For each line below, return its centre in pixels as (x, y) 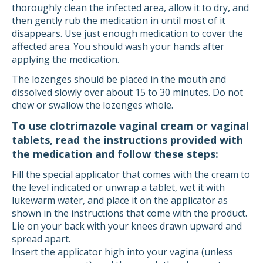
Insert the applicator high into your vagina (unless (122, 252)
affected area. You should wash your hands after (118, 46)
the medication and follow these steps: (115, 154)
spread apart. (41, 239)
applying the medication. (65, 59)
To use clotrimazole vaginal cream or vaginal (130, 126)
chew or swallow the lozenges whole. (92, 105)
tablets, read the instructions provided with (127, 140)
